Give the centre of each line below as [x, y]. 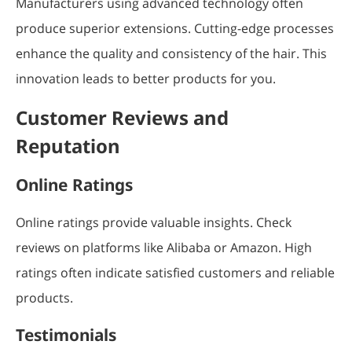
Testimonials [66, 334]
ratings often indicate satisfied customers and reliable [175, 272]
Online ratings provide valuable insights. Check [154, 222]
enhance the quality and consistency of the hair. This [171, 53]
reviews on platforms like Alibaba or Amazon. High [164, 247]
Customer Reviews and [122, 117]
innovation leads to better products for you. [146, 78]
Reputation [68, 145]
